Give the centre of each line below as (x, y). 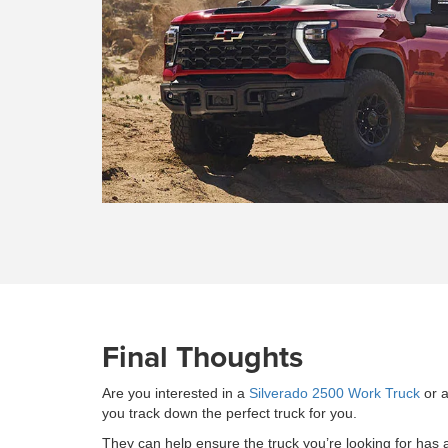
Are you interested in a (175, 393)
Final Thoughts (202, 356)
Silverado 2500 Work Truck (334, 393)
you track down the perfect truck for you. (229, 413)
